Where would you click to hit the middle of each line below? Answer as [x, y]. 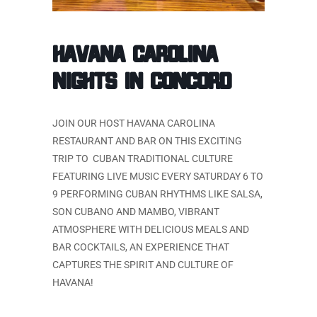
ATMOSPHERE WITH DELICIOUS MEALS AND [151, 229]
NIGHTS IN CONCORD [142, 80]
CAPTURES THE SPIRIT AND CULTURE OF [143, 264]
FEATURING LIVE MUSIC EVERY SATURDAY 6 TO [158, 176]
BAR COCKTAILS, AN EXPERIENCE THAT [141, 247]
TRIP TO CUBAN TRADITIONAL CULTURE [143, 158]
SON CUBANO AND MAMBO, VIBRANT [136, 211]
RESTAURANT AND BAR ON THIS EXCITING [147, 140]
